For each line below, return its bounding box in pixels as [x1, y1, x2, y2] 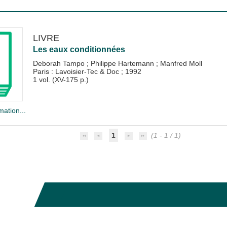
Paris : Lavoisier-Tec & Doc [32, 67, 121, 75]
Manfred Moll [160, 59, 202, 67]
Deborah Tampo [32, 59, 87, 67]
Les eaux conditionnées [32, 45, 125, 54]
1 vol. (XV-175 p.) [32, 75, 89, 84]
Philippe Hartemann [90, 59, 156, 67]
